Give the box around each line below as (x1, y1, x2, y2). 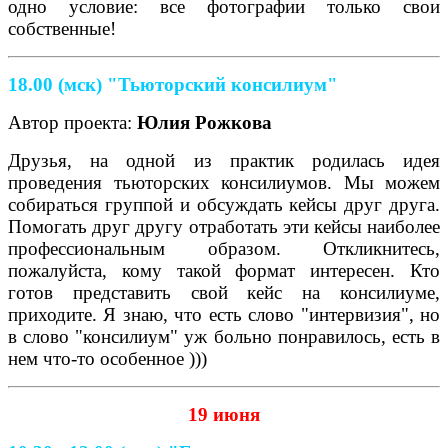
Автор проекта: (8, 111, 137, 133)
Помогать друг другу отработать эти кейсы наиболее (8, 215, 440, 237)
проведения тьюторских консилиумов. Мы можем (8, 171, 440, 193)
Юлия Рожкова (137, 111, 272, 133)
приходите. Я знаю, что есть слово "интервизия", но (8, 303, 440, 325)
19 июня (188, 403, 260, 425)
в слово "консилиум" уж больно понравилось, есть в (8, 325, 440, 347)
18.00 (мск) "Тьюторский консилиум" (8, 73, 338, 95)
